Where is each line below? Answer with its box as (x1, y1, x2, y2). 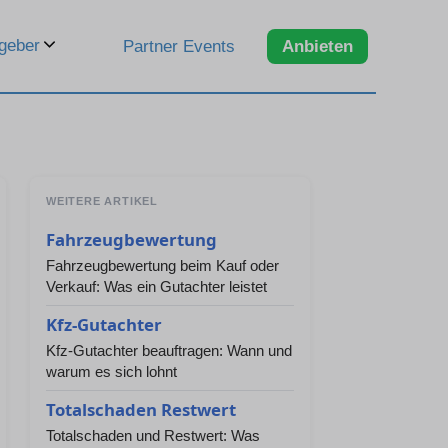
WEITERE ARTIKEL (46, 195, 158, 207)
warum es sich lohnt (46, 363, 177, 380)
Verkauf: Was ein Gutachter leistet (46, 278, 267, 295)
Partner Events (123, 36, 235, 56)
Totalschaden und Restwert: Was (46, 427, 260, 444)
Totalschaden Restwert (46, 398, 236, 421)
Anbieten (282, 36, 353, 56)
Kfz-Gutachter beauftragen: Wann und (46, 342, 292, 359)
